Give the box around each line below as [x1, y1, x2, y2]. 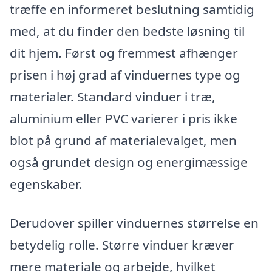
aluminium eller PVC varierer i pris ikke [10, 110, 237, 127]
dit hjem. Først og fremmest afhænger [10, 44, 238, 62]
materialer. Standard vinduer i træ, [10, 88, 216, 106]
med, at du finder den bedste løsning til [10, 22, 245, 40]
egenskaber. [10, 175, 83, 193]
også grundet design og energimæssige [10, 154, 248, 171]
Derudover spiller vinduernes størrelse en [10, 214, 259, 231]
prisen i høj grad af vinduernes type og [10, 66, 240, 84]
